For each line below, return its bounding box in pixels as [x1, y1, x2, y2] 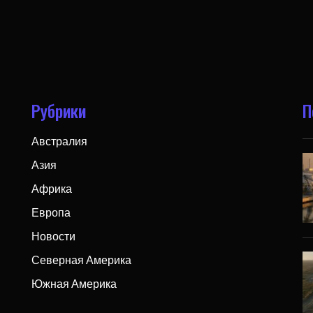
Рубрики [31, 97, 86, 123]
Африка [31, 181, 72, 195]
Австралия [31, 133, 87, 147]
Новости [31, 228, 75, 242]
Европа [31, 205, 71, 219]
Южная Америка [31, 276, 117, 290]
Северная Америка [31, 252, 131, 266]
